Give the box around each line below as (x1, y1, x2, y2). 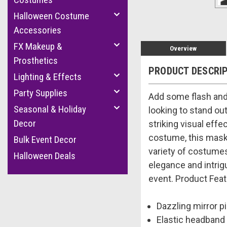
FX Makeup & (14, 41, 62, 52)
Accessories (14, 24, 61, 36)
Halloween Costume (14, 10, 89, 22)
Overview (170, 44, 197, 52)
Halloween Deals (14, 150, 75, 162)
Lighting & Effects (14, 71, 82, 83)
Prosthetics (14, 55, 58, 66)
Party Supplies (14, 87, 67, 99)
